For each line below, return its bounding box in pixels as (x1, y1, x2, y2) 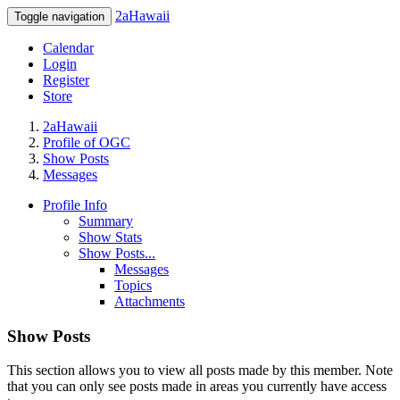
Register (43, 72, 89, 87)
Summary (79, 213, 133, 229)
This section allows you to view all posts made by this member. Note (7, 362, 393, 379)
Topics (114, 278, 152, 293)
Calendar (43, 40, 94, 55)
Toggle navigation (14, 10, 104, 23)
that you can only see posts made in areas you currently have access (7, 379, 387, 395)
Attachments (114, 294, 185, 309)
